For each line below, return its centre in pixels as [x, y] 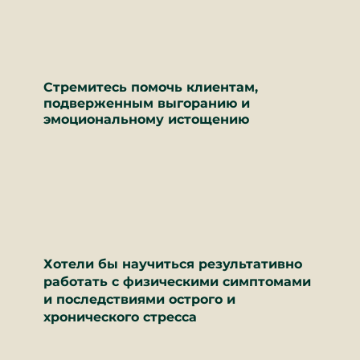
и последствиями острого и [139, 299]
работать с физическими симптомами [177, 282]
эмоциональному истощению [146, 119]
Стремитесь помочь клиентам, [151, 87]
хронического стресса [120, 317]
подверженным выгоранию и [147, 103]
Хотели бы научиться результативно [173, 264]
